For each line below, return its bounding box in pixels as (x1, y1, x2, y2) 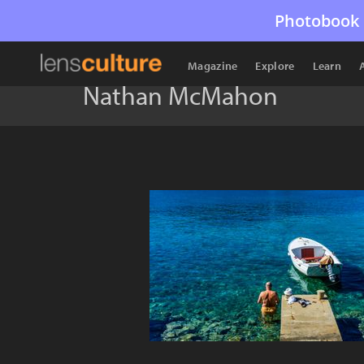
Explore (255, 58, 295, 73)
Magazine (188, 58, 238, 73)
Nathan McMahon (83, 79, 278, 111)
